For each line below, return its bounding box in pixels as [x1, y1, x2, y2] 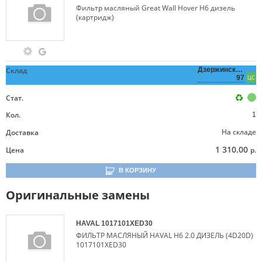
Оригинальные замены [6, 187, 150, 203]
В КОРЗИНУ [119, 167, 156, 174]
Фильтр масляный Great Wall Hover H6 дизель [76, 3, 235, 13]
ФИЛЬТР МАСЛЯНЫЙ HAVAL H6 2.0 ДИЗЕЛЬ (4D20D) [76, 230, 253, 240]
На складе [222, 127, 256, 137]
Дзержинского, [198, 65, 249, 74]
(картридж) [76, 12, 114, 22]
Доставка [6, 127, 39, 137]
